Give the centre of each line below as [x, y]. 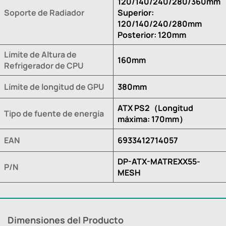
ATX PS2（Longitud [155, 108]
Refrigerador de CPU [44, 65]
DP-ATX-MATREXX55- [159, 161]
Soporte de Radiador [44, 12]
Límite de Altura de [40, 54]
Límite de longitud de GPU [54, 87]
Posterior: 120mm [152, 35]
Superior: [136, 12]
